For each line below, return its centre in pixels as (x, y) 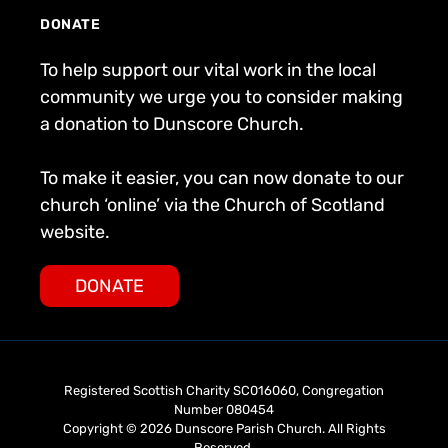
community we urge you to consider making (221, 96)
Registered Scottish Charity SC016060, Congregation (224, 390)
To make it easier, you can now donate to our (222, 177)
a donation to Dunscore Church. (172, 123)
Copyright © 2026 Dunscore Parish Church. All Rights (224, 428)
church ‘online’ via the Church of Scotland (212, 204)
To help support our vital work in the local (208, 69)
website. (75, 231)
